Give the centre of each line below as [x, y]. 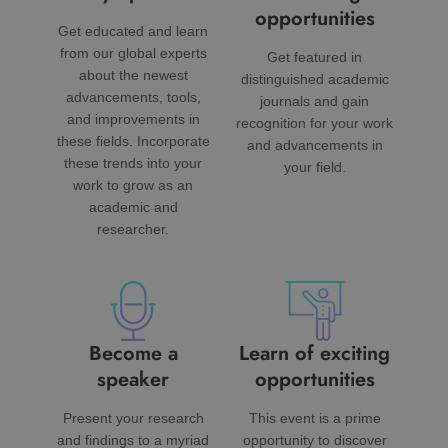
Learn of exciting [315, 354]
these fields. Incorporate [133, 142]
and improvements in [133, 120]
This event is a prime [314, 419]
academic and [133, 208]
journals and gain [315, 102]
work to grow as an [133, 186]
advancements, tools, [133, 98]
